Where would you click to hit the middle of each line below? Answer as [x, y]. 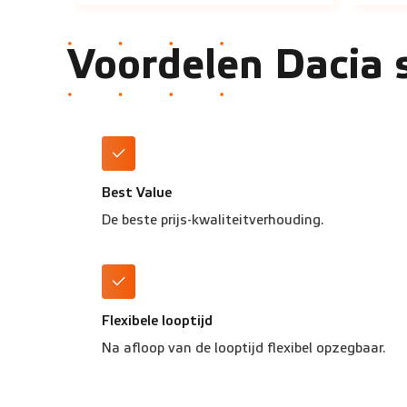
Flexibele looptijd [157, 322]
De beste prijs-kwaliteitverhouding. [213, 220]
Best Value [136, 194]
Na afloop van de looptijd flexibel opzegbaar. [243, 348]
